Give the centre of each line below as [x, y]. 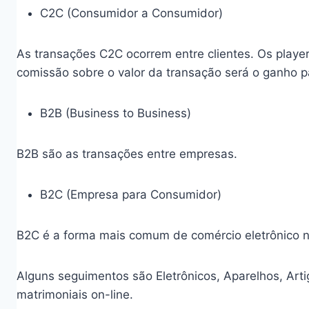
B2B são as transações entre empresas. [127, 154]
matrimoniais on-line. [75, 295]
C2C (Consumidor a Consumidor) [131, 13]
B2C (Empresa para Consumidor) [131, 195]
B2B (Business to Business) [116, 113]
